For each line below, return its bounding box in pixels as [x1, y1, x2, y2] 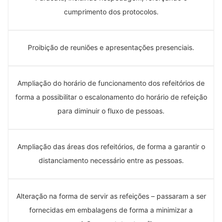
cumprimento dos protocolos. [63, 7, 159, 16]
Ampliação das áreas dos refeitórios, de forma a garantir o [17, 142, 205, 151]
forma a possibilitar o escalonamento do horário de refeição [15, 92, 207, 101]
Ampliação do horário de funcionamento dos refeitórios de [17, 78, 205, 87]
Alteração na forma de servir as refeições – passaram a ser [16, 191, 206, 200]
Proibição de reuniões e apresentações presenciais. [28, 43, 194, 52]
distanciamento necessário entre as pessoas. [38, 156, 184, 165]
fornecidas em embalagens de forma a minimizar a [29, 205, 193, 214]
